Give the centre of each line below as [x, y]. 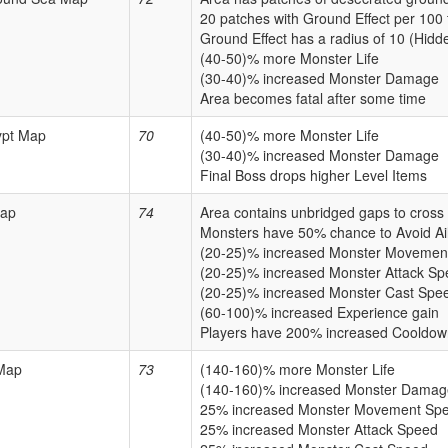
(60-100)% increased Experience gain [319, 312]
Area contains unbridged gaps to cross [322, 212]
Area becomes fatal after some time [313, 98]
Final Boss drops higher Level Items [313, 175]
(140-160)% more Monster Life [297, 369]
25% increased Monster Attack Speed [319, 429]
